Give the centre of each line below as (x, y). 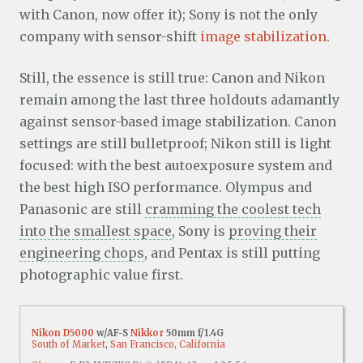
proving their (273, 231)
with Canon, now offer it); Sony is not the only (169, 15)
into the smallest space (96, 231)
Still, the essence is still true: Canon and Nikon (172, 78)
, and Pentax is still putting (232, 253)
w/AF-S (113, 333)
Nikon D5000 (63, 333)
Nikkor (147, 333)
